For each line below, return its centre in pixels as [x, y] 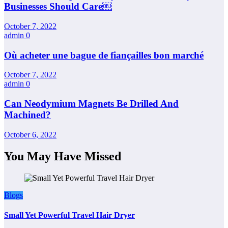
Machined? [27, 115]
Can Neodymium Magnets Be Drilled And [91, 104]
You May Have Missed [63, 156]
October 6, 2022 [30, 134]
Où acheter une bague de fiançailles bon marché [104, 55]
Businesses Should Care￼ [58, 7]
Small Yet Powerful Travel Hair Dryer [69, 215]
